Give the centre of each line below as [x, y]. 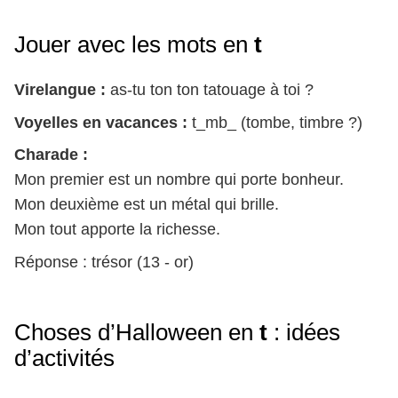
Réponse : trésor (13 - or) [104, 263]
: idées [304, 333]
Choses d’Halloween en [137, 333]
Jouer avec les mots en [134, 45]
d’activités [64, 358]
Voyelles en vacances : [101, 122]
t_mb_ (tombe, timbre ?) [275, 122]
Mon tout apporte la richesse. [117, 230]
